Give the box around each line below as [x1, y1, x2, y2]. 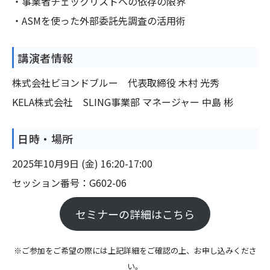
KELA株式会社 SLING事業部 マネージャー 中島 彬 [12, 94, 233, 109]
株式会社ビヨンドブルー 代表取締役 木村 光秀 [12, 75, 219, 90]
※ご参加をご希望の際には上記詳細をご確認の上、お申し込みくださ [13, 245, 257, 257]
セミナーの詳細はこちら [75, 206, 195, 222]
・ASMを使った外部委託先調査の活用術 [12, 13, 186, 28]
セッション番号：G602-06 [12, 175, 127, 190]
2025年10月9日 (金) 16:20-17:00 [12, 156, 162, 171]
